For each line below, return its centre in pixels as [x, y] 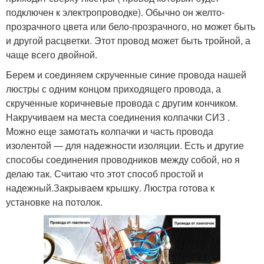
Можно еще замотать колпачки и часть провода [110, 131]
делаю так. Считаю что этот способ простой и [105, 173]
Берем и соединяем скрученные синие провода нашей [126, 74]
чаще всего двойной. [52, 54]
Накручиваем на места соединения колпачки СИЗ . [118, 117]
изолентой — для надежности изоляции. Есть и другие [125, 145]
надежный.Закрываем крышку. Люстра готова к [110, 187]
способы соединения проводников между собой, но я [123, 159]
